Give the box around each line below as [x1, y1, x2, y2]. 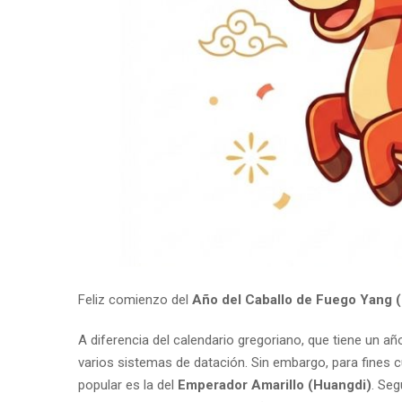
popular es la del [78, 376, 178, 393]
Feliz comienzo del [78, 291, 192, 308]
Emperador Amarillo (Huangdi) [178, 376, 371, 393]
